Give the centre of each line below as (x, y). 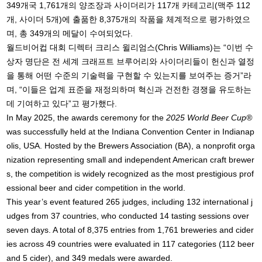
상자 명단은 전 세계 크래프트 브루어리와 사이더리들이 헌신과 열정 (131, 62)
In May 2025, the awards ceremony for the (87, 118)
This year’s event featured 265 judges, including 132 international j (130, 202)
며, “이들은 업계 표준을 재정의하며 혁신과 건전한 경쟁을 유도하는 (129, 90)
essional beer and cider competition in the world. (96, 188)
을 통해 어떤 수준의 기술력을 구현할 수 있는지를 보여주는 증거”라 (129, 76)
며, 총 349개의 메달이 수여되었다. (70, 34)
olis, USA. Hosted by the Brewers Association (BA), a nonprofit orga (131, 146)
